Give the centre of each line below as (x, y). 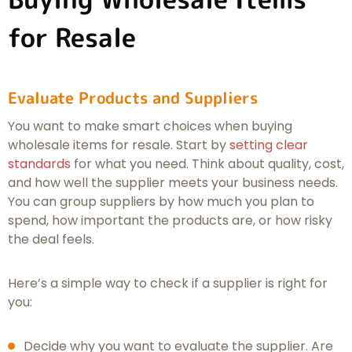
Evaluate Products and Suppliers (133, 98)
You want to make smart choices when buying (150, 126)
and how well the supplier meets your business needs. (173, 183)
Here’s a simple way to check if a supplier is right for (168, 284)
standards (39, 164)
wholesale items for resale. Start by (119, 145)
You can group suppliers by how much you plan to (161, 202)
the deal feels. (51, 240)
